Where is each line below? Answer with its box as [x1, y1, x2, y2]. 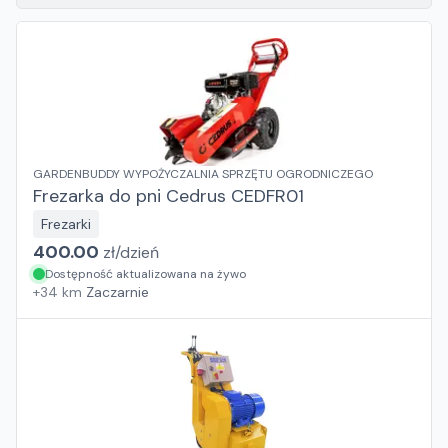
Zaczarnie [86, 283, 149, 301]
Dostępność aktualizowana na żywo [45, 266, 246, 282]
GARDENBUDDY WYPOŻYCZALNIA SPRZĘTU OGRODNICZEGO [33, 166, 373, 182]
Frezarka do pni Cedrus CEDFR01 [33, 184, 304, 208]
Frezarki [41, 215, 91, 233]
